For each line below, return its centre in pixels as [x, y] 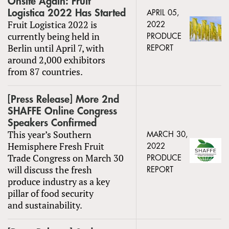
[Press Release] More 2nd [63, 99]
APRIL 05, [163, 13]
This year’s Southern [50, 134]
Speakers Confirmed [52, 123]
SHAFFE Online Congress [62, 111]
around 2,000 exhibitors [56, 60]
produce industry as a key [59, 181]
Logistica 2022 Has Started [67, 13]
